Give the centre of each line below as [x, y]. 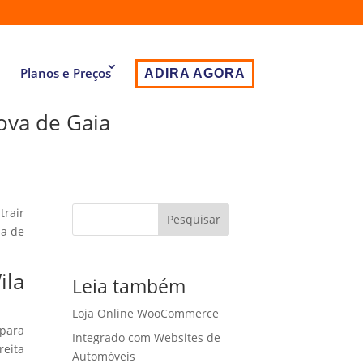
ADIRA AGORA [194, 73]
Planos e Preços [65, 73]
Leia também [129, 286]
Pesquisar [193, 220]
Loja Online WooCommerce [146, 313]
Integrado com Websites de [147, 337]
